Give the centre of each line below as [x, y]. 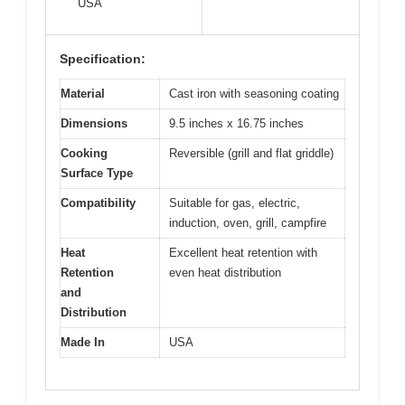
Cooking [84, 154]
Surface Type [97, 174]
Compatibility [98, 203]
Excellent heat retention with [243, 253]
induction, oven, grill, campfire [248, 223]
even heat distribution [225, 273]
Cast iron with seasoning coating [254, 94]
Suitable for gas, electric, [235, 203]
